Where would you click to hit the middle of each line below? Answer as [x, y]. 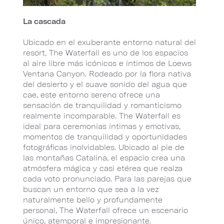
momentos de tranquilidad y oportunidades [105, 136]
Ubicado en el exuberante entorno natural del [109, 42]
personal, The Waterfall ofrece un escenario [105, 210]
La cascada [44, 21]
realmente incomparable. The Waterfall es [102, 115]
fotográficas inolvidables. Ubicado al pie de [104, 147]
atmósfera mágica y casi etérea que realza [103, 168]
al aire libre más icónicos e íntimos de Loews [107, 63]
